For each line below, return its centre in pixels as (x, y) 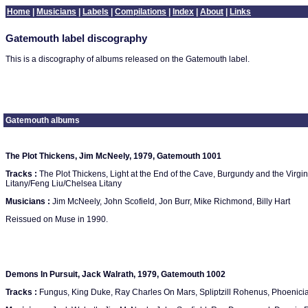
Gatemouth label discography (76, 38)
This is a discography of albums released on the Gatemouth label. (128, 59)
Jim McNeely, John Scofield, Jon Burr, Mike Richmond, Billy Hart (170, 201)
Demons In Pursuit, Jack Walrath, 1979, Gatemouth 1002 (115, 274)
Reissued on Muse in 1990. (57, 219)
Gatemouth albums (43, 120)
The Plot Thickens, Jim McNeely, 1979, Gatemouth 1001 (113, 156)
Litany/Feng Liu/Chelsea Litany (64, 184)
